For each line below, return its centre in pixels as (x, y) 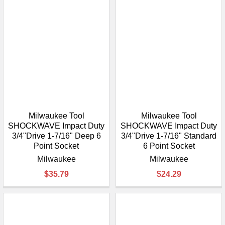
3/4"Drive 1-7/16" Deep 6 (56, 136)
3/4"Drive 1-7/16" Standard (169, 136)
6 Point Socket (169, 146)
